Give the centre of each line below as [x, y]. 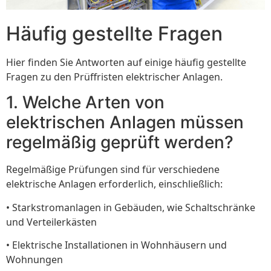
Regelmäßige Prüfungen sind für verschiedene [113, 170]
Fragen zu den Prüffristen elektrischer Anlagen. [114, 77]
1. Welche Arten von [85, 103]
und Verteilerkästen [51, 222]
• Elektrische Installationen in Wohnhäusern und [116, 245]
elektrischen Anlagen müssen [125, 122]
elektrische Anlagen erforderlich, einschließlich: [114, 184]
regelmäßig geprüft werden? [120, 142]
